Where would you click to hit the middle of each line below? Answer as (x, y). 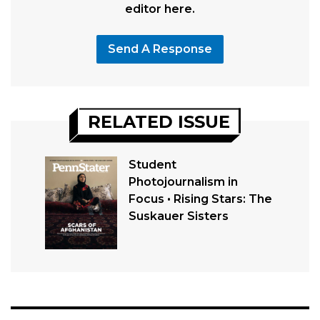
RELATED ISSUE (159, 121)
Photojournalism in (183, 182)
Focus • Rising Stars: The (200, 199)
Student (152, 165)
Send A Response (160, 49)
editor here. (160, 9)
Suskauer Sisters (178, 216)
